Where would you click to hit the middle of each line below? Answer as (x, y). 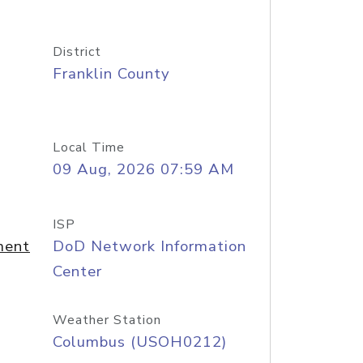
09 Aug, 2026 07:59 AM (143, 169)
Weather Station (107, 320)
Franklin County (111, 74)
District (77, 52)
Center (77, 271)
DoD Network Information (149, 246)
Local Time (88, 147)
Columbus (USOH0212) (139, 342)
